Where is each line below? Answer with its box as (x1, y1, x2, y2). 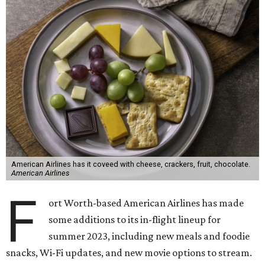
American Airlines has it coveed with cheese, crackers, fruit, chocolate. (11, 160, 250, 169)
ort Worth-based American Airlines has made (49, 197, 244, 209)
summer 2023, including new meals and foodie (49, 230, 250, 242)
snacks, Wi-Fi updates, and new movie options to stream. (6, 247, 252, 258)
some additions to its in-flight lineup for (49, 214, 221, 225)
